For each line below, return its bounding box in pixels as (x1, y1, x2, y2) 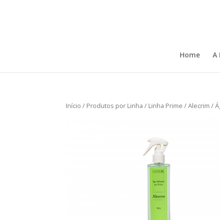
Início (66, 101, 82, 110)
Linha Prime (148, 101, 183, 110)
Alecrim (188, 101, 210, 110)
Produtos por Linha (86, 101, 143, 110)
